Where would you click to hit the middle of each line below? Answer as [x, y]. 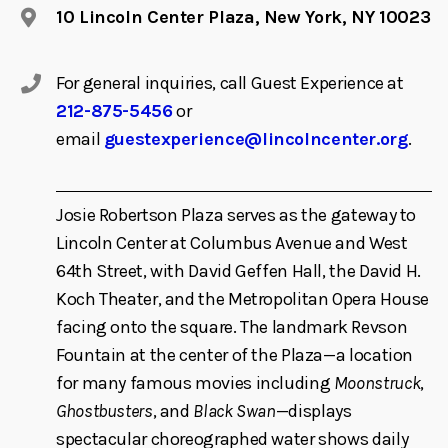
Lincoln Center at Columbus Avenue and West [232, 242]
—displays [313, 410]
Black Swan [234, 410]
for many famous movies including [195, 382]
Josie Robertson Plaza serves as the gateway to [236, 214]
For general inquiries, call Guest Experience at [230, 82]
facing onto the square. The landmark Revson [232, 326]
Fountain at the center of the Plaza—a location [235, 354]
